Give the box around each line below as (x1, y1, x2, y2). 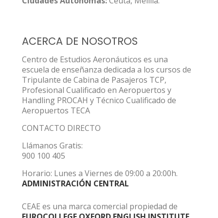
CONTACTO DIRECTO (22, 123, 101, 133)
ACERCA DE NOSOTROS (22, 34, 138, 48)
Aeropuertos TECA (22, 105, 90, 116)
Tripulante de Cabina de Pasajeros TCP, (22, 74, 166, 85)
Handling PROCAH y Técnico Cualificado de (22, 95, 176, 106)
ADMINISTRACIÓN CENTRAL (22, 178, 129, 189)
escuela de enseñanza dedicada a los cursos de (22, 64, 191, 75)
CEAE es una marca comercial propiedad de (22, 201, 178, 212)
